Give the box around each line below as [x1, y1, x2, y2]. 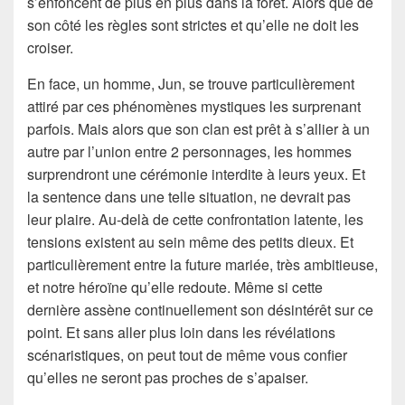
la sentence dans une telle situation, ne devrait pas [27, 186, 351, 208]
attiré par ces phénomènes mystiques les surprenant [27, 96, 361, 118]
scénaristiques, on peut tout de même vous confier [27, 344, 347, 366]
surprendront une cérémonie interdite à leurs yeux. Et [27, 164, 365, 185]
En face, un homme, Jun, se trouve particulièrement [27, 73, 354, 95]
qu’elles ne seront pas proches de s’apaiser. [27, 367, 308, 389]
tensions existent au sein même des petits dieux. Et [27, 231, 353, 253]
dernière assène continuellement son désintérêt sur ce [27, 299, 373, 321]
